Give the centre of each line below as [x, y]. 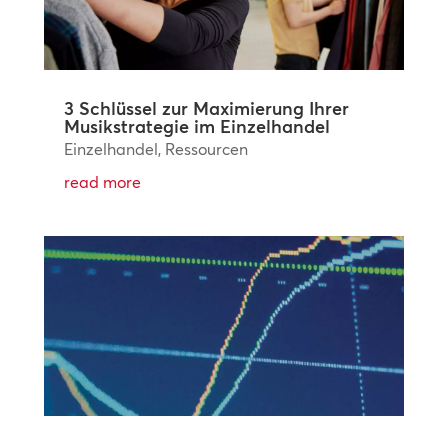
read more [102, 181]
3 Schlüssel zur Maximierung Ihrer [206, 108]
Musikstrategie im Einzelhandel [196, 126]
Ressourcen [206, 148]
